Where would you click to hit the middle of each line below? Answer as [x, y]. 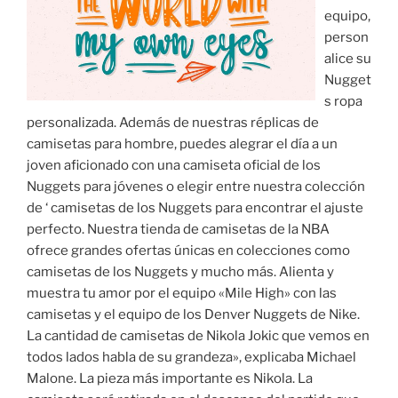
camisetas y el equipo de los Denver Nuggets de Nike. [193, 315]
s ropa [343, 102]
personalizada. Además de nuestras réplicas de [173, 123]
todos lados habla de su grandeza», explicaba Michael [191, 358]
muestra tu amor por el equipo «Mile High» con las [182, 294]
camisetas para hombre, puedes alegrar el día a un [182, 144]
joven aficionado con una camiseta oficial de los [174, 166]
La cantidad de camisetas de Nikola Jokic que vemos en [198, 336]
